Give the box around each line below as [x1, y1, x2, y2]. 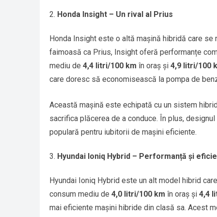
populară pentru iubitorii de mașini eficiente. [49, 127, 197, 137]
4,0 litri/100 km [111, 189, 165, 199]
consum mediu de [49, 189, 111, 199]
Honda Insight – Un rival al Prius [57, 10, 173, 19]
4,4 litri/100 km [83, 61, 137, 71]
